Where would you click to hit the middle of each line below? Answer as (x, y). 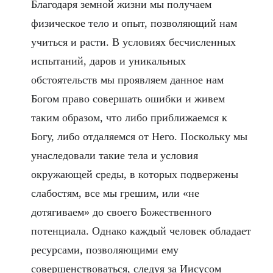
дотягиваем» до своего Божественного (121, 212)
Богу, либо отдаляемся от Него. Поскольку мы (139, 137)
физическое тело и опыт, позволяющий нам (134, 23)
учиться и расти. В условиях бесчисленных (133, 42)
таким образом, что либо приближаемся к (129, 118)
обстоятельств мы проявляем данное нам (127, 80)
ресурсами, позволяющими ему (105, 250)
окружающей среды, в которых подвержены (134, 175)
